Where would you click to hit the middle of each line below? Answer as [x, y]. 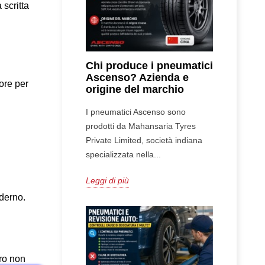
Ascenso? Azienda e [137, 77]
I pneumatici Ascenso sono [135, 112]
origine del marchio [135, 89]
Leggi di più [107, 180]
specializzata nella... [123, 154]
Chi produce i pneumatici [149, 65]
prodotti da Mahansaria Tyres [140, 126]
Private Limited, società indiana [144, 140]
